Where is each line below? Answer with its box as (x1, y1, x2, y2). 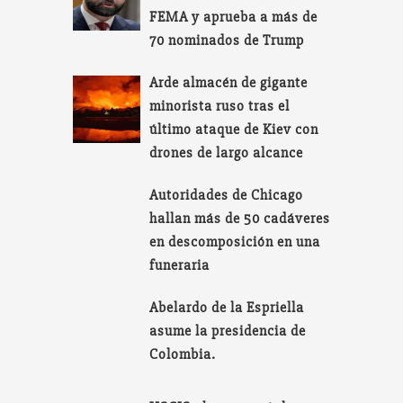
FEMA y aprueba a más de (149, 8, 318, 27)
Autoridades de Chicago (149, 186, 304, 205)
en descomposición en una (149, 233, 321, 252)
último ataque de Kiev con (149, 121, 319, 139)
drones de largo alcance (149, 144, 304, 163)
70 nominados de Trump (149, 31, 305, 50)
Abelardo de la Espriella (149, 299, 305, 318)
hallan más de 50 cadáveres (149, 210, 331, 228)
